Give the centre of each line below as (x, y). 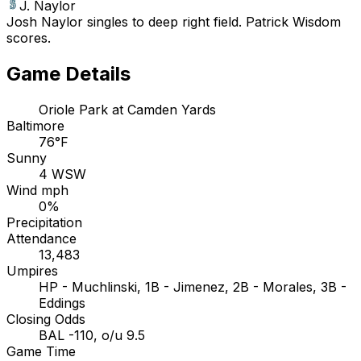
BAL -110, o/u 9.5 (92, 335)
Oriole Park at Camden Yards (127, 109)
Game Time (41, 351)
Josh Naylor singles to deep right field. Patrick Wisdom (174, 22)
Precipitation (44, 222)
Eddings (62, 303)
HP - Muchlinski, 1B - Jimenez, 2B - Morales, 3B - (193, 286)
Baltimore (35, 125)
